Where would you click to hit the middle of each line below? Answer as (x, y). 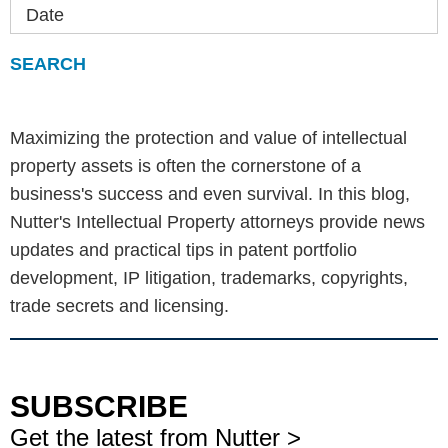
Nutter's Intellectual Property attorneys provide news (217, 221)
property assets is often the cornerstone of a (185, 165)
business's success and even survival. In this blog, (210, 193)
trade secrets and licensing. (119, 305)
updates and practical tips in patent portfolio (183, 249)
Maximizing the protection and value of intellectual (208, 137)
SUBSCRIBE (99, 406)
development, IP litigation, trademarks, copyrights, (209, 277)
